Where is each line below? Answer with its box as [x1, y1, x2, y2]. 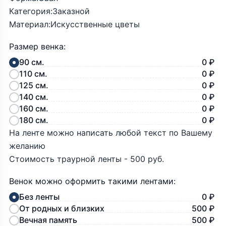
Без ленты [19, 192, 60, 202]
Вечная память [19, 215, 77, 225]
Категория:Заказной [9, 6, 90, 16]
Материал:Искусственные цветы [9, 19, 140, 29]
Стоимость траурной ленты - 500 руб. [9, 154, 164, 164]
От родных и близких [19, 203, 104, 213]
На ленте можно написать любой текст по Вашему [9, 128, 212, 138]
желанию [9, 141, 45, 151]
